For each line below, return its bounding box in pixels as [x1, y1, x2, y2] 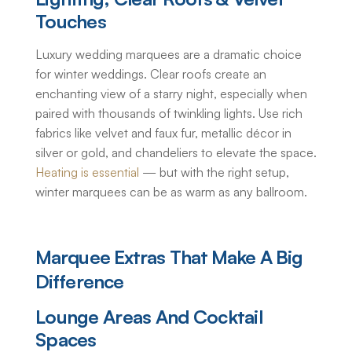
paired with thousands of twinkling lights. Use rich [35, 105, 302, 122]
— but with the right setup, [139, 164, 289, 181]
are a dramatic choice [180, 46, 302, 63]
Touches [35, 9, 106, 34]
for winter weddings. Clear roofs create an [35, 66, 266, 82]
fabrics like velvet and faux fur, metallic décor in [35, 125, 291, 141]
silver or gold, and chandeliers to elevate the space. [35, 145, 317, 161]
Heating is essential [35, 164, 139, 181]
